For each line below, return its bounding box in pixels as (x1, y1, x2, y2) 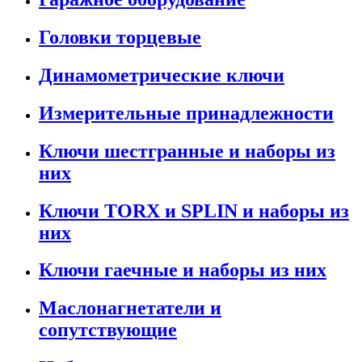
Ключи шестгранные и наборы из (39, 140, 335, 162)
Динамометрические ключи (39, 64, 284, 86)
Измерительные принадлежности (39, 102, 334, 124)
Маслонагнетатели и (39, 297, 221, 319)
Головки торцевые (39, 26, 201, 48)
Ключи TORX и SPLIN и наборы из (39, 200, 349, 221)
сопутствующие (39, 319, 177, 341)
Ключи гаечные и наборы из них (39, 259, 326, 281)
